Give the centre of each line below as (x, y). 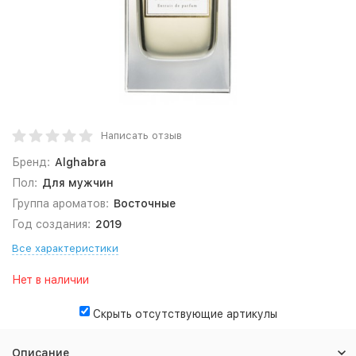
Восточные (144, 203)
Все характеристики (65, 248)
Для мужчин (77, 183)
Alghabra (80, 162)
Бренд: (31, 162)
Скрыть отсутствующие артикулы (185, 314)
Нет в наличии (50, 280)
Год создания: (51, 224)
